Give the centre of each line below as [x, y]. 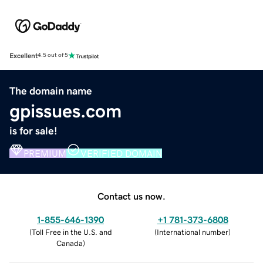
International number [193, 232]
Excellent [23, 55]
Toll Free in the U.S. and [72, 232]
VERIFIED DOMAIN [121, 153]
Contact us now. [131, 196]
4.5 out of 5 [53, 55]
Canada [69, 243]
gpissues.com [65, 111]
